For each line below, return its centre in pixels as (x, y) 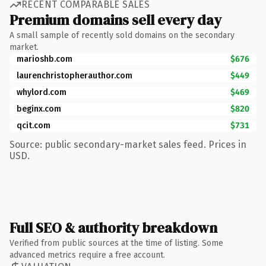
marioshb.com (45, 59)
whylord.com (42, 92)
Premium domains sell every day (115, 20)
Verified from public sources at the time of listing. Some (116, 243)
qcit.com (34, 125)
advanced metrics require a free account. (87, 255)
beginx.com (39, 109)
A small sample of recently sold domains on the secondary (122, 35)
